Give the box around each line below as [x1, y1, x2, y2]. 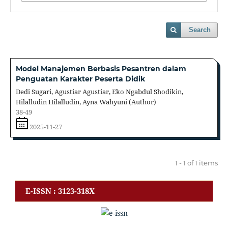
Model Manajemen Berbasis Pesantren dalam [15, 64, 186, 73]
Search [189, 26, 211, 34]
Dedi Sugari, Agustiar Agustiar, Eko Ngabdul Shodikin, [15, 87, 183, 96]
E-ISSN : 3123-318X [25, 185, 95, 196]
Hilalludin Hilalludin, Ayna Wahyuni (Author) [15, 97, 156, 106]
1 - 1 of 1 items [175, 158, 218, 167]
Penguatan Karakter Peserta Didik [15, 74, 145, 83]
